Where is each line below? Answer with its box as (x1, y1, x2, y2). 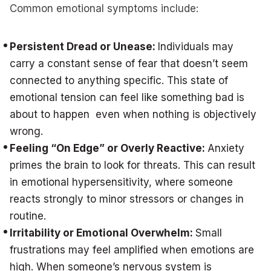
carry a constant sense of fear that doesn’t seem (10, 57, 248, 70)
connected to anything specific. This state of (10, 74, 228, 87)
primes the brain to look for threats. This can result (10, 159, 255, 171)
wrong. (10, 125, 43, 137)
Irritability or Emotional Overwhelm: (10, 227, 195, 239)
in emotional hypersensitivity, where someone (10, 176, 233, 188)
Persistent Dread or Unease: (10, 41, 158, 53)
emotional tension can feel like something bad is (10, 91, 244, 103)
